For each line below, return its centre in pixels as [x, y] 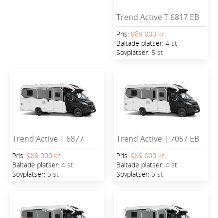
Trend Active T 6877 [48, 138]
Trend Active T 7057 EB [158, 138]
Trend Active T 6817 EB [158, 17]
